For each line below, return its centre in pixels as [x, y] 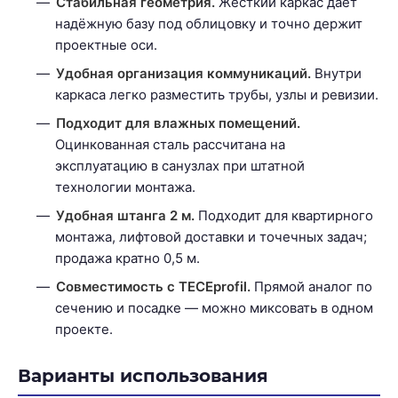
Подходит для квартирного [284, 215]
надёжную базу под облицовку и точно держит [209, 23]
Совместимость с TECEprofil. [153, 286]
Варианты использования [143, 375]
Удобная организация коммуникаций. [183, 73]
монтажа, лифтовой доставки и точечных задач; [211, 236]
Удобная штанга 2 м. [125, 215]
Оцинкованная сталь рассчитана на [170, 144]
